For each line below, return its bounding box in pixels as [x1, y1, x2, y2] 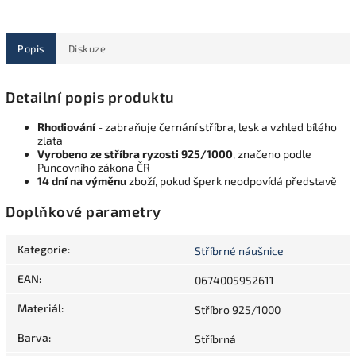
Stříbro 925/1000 [195, 302, 281, 316]
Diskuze [68, 41, 106, 55]
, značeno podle [233, 147, 311, 161]
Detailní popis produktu [6, 88, 175, 106]
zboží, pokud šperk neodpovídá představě [126, 174, 337, 188]
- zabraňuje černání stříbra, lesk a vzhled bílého [95, 120, 337, 134]
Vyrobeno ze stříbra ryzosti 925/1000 [37, 147, 233, 161]
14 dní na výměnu [37, 174, 126, 188]
